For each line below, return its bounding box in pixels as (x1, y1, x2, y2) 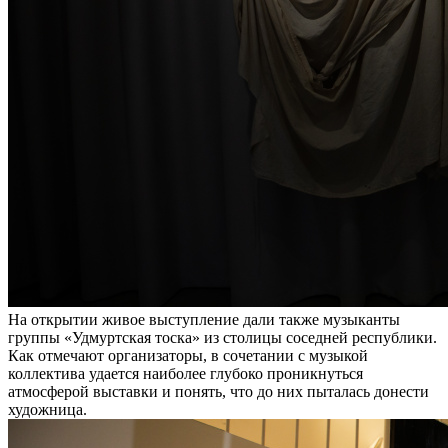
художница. (8, 401, 87, 419)
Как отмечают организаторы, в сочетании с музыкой (8, 347, 368, 365)
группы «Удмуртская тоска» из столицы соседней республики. (8, 329, 437, 347)
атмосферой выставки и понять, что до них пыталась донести (8, 383, 429, 401)
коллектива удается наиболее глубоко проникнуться (8, 365, 363, 383)
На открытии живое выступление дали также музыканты (8, 311, 400, 329)
